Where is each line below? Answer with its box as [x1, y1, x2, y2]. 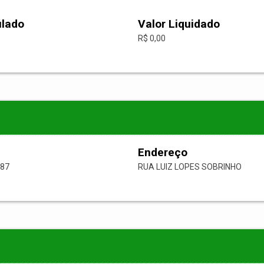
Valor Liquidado [138, 17, 220, 31]
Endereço [138, 146, 187, 160]
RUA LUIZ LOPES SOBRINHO [138, 162, 242, 172]
